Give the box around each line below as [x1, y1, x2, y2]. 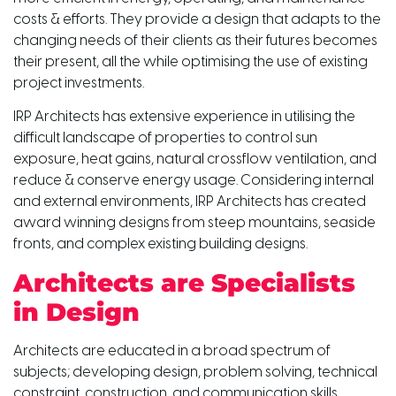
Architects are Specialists [13, 267, 355, 298]
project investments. [13, 76, 144, 92]
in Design [13, 296, 140, 327]
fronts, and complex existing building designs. [13, 237, 308, 253]
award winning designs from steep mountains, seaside [13, 216, 376, 232]
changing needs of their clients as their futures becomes [13, 34, 377, 49]
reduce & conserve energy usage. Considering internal [13, 173, 374, 189]
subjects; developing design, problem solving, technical [13, 364, 377, 380]
